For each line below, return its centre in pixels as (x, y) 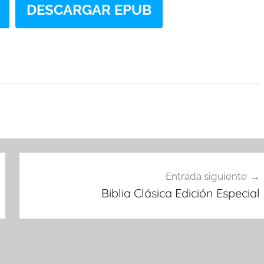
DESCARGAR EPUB (89, 10)
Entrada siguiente (206, 176)
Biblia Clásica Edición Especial (180, 193)
